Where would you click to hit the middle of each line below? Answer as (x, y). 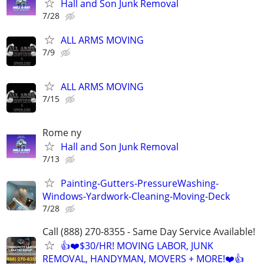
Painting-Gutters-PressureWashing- (140, 183)
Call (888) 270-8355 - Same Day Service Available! (149, 231)
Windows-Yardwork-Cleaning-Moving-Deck (136, 196)
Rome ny (62, 132)
